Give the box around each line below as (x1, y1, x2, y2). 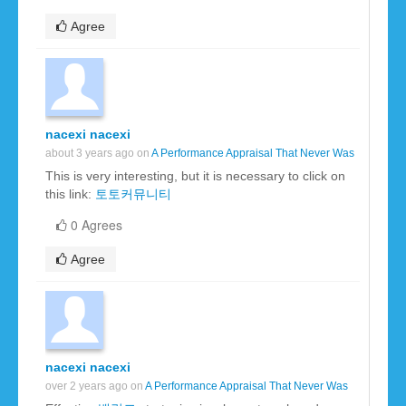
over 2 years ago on (45, 380, 145, 393)
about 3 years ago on (45, 147, 151, 160)
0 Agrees (71, 216, 122, 235)
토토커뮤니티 (95, 187, 171, 202)
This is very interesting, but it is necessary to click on (45, 169, 345, 184)
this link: (45, 187, 95, 202)
